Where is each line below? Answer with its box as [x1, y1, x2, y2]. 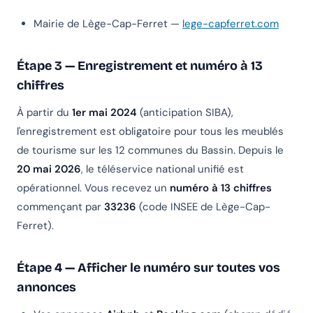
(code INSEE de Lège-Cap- [136, 200, 270, 214]
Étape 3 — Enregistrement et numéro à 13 [17, 58, 263, 74]
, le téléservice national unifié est [81, 162, 244, 177]
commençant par [17, 200, 104, 214]
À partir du [17, 105, 72, 120]
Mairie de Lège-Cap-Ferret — [34, 17, 182, 31]
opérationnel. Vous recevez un [17, 181, 170, 196]
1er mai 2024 [72, 105, 137, 120]
